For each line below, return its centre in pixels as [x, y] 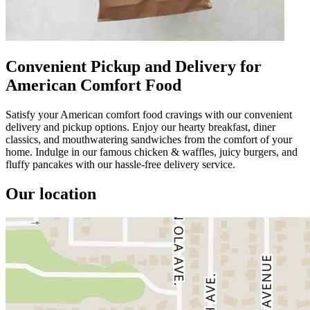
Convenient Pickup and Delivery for [134, 66]
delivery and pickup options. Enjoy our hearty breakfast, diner [140, 127]
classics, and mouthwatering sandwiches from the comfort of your [149, 139]
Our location [51, 193]
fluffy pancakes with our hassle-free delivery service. [120, 164]
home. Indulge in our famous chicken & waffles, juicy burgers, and [152, 152]
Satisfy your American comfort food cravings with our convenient [149, 114]
